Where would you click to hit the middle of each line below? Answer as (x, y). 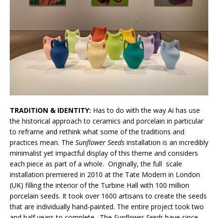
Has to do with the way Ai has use (145, 110)
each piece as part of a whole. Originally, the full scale (96, 164)
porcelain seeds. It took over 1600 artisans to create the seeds (108, 196)
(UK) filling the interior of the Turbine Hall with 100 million (100, 185)
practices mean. (35, 143)
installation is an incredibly (166, 143)
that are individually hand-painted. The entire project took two (107, 207)
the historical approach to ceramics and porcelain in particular (107, 121)
